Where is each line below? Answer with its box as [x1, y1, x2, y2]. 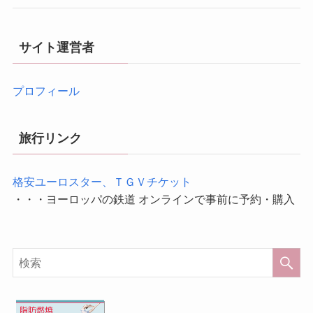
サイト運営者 [18, 40, 94, 54]
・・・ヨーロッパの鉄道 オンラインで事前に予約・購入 [12, 192, 295, 205]
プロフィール [12, 84, 80, 97]
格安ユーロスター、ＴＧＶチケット [12, 175, 191, 188]
